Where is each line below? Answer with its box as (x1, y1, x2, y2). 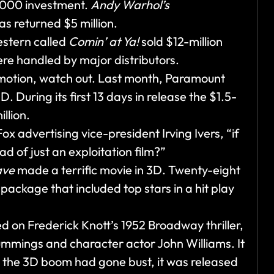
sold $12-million (139, 34, 223, 50)
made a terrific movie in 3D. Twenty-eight (15, 162, 240, 178)
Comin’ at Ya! (68, 34, 139, 50)
